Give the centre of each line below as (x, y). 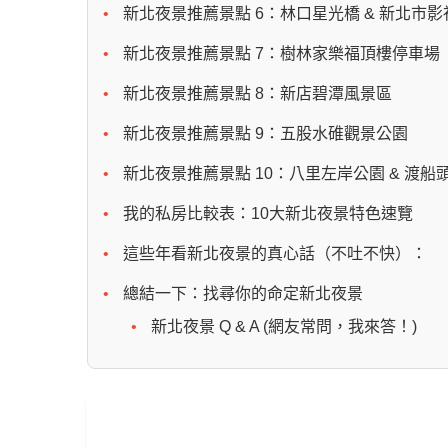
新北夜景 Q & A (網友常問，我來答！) (284, 327)
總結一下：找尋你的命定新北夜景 (243, 294)
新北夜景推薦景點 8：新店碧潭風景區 (257, 94)
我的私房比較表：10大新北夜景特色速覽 (268, 214)
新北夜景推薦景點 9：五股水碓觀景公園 (265, 134)
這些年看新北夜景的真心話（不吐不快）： (275, 254)
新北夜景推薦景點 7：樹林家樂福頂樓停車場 (281, 54)
